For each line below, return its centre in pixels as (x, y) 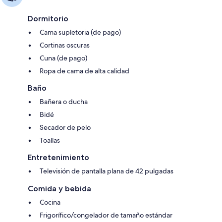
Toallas (50, 140)
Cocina (50, 202)
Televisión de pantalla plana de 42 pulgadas (107, 171)
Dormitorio (48, 18)
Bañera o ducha (64, 101)
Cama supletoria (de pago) (80, 32)
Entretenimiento (58, 157)
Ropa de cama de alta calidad (84, 71)
